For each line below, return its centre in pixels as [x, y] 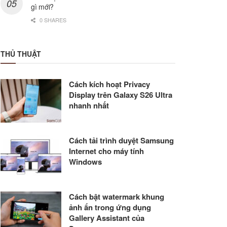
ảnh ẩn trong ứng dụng [110, 207]
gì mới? [43, 7]
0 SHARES [52, 20]
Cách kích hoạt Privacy [109, 84]
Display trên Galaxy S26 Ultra [121, 95]
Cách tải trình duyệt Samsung [121, 141]
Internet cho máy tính [106, 151]
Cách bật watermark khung [117, 196]
